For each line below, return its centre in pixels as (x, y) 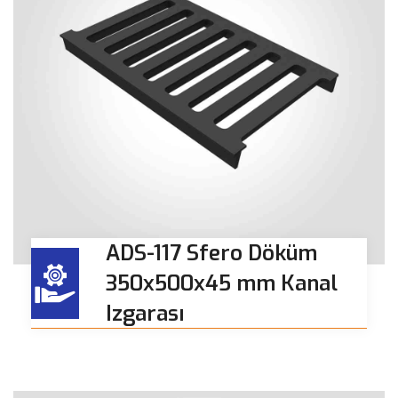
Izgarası (145, 314)
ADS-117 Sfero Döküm (211, 254)
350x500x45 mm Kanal (222, 284)
